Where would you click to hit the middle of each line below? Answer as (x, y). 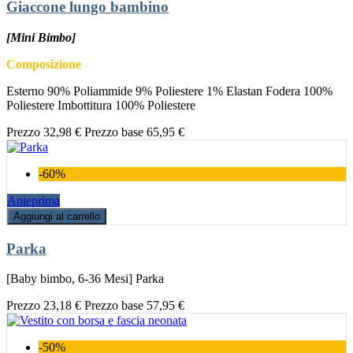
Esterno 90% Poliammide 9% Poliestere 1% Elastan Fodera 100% (169, 91)
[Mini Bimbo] (41, 38)
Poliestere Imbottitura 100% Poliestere (101, 106)
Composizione (44, 65)
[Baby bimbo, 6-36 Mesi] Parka (85, 279)
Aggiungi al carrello (57, 217)
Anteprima (33, 201)
